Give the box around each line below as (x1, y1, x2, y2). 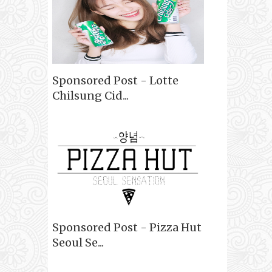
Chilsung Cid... (52, 89, 129, 103)
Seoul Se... (52, 236, 104, 250)
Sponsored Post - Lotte (52, 73, 178, 88)
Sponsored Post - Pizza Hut (52, 220, 202, 235)
